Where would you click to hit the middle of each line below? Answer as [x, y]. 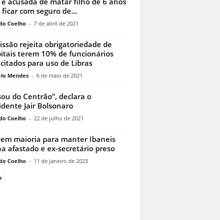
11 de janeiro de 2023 [61, 161]
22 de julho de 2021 [58, 118]
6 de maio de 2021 [59, 76]
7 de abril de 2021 [56, 24]
